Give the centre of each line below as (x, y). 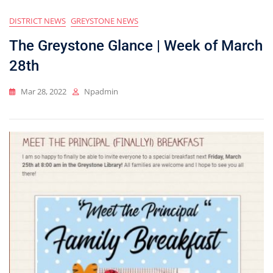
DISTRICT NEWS (37, 21)
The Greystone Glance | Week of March (136, 46)
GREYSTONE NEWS (105, 21)
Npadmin (101, 92)
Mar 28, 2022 (44, 92)
